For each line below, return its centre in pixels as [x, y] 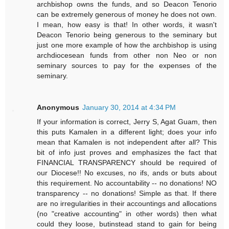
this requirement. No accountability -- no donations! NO [127, 183]
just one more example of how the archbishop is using [127, 45]
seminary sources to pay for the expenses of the [127, 65]
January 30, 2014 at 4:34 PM [129, 107]
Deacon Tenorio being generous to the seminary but [127, 35]
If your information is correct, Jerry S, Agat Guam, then [127, 121]
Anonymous [58, 107]
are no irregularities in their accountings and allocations [127, 203]
